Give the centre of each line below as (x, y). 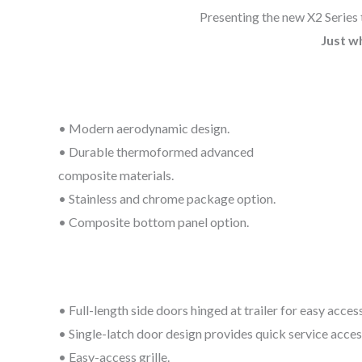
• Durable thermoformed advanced (156, 152)
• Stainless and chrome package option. (167, 199)
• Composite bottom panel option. (154, 222)
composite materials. (116, 175)
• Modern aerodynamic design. (144, 128)
